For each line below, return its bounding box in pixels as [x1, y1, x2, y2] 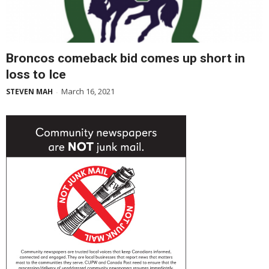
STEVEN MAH [6, 86, 53, 97]
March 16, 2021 [61, 86, 115, 97]
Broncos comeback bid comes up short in [6, 51, 245, 66]
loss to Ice [6, 67, 66, 82]
